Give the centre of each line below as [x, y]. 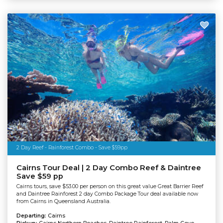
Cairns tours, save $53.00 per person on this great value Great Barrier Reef [110, 186]
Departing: [32, 216]
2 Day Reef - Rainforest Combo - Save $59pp [72, 148]
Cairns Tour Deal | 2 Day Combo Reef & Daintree [109, 168]
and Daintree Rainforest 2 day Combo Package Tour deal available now [107, 194]
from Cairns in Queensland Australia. [63, 201]
